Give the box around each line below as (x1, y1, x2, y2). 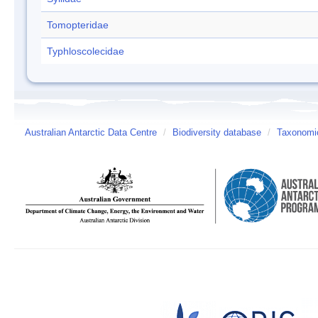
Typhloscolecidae (47, 45, 124, 57)
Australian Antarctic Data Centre (25, 128, 157, 138)
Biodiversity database (172, 128, 261, 138)
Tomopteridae (47, 19, 109, 31)
